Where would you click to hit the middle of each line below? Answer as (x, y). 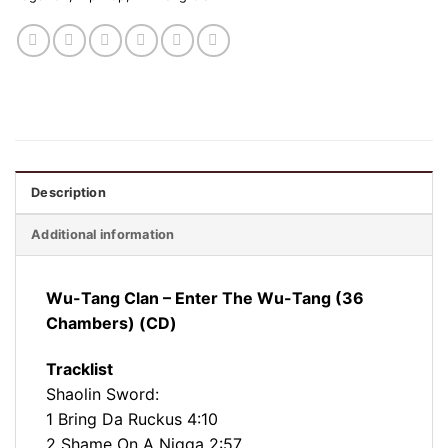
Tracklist (79, 368)
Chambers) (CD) (111, 322)
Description (68, 192)
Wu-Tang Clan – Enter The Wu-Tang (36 (205, 297)
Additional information (103, 234)
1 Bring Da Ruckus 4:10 (132, 418)
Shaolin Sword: (102, 393)
